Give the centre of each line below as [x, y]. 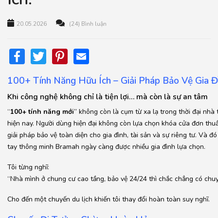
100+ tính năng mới [42, 111]
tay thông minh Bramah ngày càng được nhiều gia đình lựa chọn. [106, 146]
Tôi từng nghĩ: [28, 167]
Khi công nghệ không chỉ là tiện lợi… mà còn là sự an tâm [108, 97]
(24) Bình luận [88, 24]
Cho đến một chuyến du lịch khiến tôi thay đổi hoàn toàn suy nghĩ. [109, 199]
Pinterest [99, 56]
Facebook [57, 56]
